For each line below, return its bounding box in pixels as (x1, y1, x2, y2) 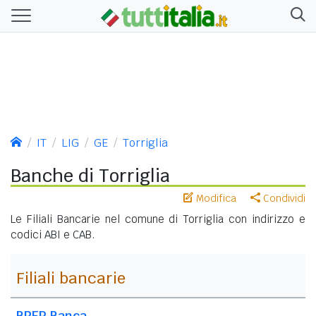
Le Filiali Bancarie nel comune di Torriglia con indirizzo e (11, 212, 305, 226)
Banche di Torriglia (11, 164, 170, 187)
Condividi (260, 191, 305, 205)
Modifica (193, 191, 236, 205)
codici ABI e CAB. (11, 227, 95, 241)
